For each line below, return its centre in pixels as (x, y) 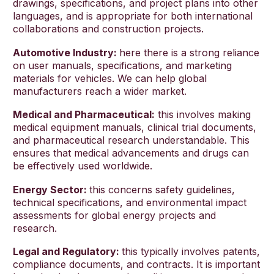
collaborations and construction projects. (108, 29)
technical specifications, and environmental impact (130, 202)
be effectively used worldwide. (83, 166)
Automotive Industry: (66, 52)
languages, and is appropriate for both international (133, 16)
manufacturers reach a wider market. (100, 91)
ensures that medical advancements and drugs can (131, 153)
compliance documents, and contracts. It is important (136, 265)
